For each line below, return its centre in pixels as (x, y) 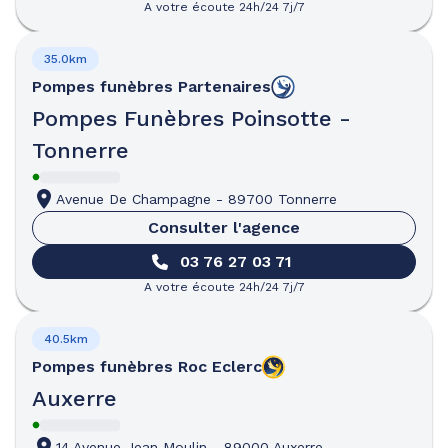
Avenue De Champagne (133, 199)
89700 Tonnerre (282, 199)
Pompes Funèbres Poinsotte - (191, 118)
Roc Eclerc (220, 366)
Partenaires (224, 86)
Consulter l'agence (224, 227)
